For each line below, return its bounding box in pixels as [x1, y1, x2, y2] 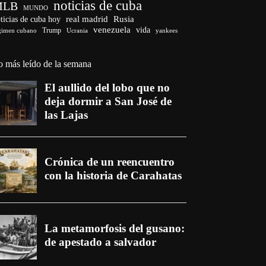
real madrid [66, 14, 109, 24]
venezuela [93, 24, 131, 34]
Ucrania [66, 26, 88, 34]
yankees [156, 26, 178, 34]
